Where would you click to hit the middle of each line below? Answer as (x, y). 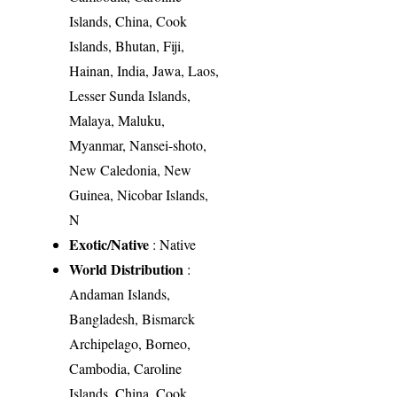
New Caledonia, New (131, 169)
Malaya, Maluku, (117, 120)
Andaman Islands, (120, 293)
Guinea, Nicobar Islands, (139, 194)
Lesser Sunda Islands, (130, 95)
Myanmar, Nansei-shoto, (138, 144)
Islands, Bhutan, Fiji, (127, 45)
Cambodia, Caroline (126, 368)
